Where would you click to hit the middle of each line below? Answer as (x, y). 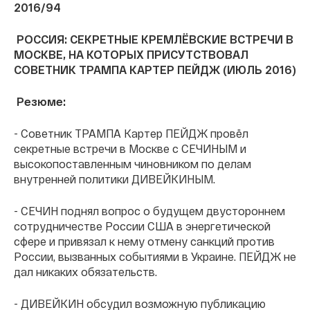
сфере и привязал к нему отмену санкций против (144, 241)
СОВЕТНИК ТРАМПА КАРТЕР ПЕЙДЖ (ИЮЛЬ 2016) (155, 70)
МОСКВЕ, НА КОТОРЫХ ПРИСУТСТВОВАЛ (131, 55)
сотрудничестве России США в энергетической (142, 226)
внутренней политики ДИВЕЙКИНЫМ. (115, 179)
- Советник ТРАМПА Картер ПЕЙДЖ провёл (131, 134)
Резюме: (41, 102)
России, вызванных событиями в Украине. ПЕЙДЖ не (155, 257)
